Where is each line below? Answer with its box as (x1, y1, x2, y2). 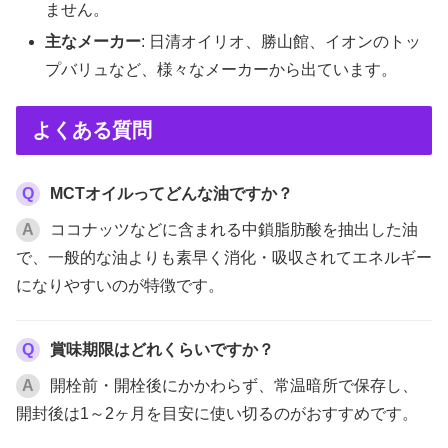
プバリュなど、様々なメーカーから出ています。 (45, 60, 398, 78)
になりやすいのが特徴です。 (16, 277, 224, 295)
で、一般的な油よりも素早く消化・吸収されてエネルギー (16, 249, 432, 267)
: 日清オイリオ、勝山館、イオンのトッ (141, 32, 422, 50)
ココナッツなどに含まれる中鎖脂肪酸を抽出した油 (50, 221, 418, 239)
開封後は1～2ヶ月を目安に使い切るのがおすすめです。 (16, 405, 418, 423)
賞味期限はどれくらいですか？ (50, 341, 274, 359)
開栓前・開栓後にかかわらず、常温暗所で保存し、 (50, 377, 418, 395)
